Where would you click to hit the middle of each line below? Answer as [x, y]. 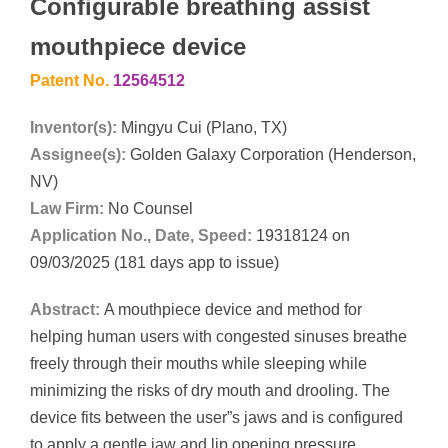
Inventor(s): [73, 127]
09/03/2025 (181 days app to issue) [154, 262]
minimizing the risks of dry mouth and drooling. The [210, 390]
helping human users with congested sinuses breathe [218, 336]
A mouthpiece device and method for [233, 309]
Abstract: [67, 309]
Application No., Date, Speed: [141, 235]
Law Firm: [67, 208]
